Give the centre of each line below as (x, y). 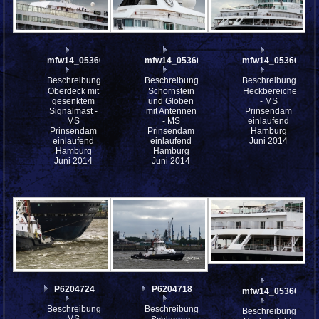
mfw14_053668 (78, 60)
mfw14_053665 (273, 291)
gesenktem (74, 101)
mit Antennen (171, 111)
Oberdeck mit (74, 91)
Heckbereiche (270, 91)
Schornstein (171, 91)
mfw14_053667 (176, 60)
